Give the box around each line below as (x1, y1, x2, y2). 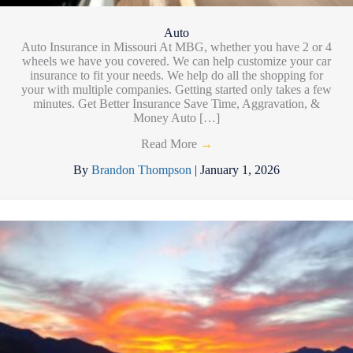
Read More (140, 136, 200, 150)
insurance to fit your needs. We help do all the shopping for (30, 68, 323, 82)
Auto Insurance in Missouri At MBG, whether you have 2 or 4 (21, 39, 332, 54)
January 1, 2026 (200, 162, 280, 176)
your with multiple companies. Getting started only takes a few (21, 82, 332, 96)
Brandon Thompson (91, 162, 195, 176)
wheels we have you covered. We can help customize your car (22, 54, 331, 68)
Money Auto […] (133, 110, 220, 124)
